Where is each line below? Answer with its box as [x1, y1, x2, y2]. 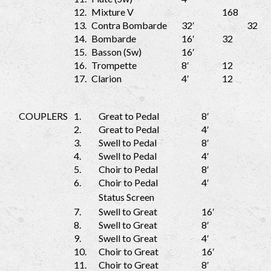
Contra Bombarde [91, 19, 167, 31]
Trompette [91, 59, 137, 71]
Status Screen [99, 191, 154, 203]
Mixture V [91, 6, 134, 18]
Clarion [91, 73, 122, 85]
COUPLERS [19, 110, 68, 122]
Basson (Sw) [91, 46, 142, 58]
